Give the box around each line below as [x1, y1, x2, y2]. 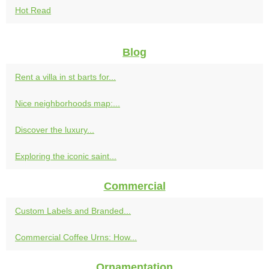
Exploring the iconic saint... [15, 151, 116, 162]
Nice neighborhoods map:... [15, 98, 120, 109]
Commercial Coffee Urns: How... [15, 232, 137, 243]
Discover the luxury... [15, 125, 94, 135]
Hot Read [15, 5, 51, 16]
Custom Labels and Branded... [15, 206, 131, 216]
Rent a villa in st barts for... [15, 72, 116, 82]
